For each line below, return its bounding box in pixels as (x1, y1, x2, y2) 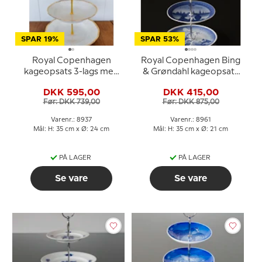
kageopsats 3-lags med (24, 67, 119, 76)
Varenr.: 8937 (51, 116, 92, 123)
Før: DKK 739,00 (43, 99, 100, 106)
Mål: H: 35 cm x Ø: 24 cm (33, 126, 109, 132)
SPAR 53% (140, 35, 179, 43)
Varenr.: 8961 (170, 116, 211, 123)
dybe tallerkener (38, 78, 105, 87)
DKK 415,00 (163, 88, 219, 98)
